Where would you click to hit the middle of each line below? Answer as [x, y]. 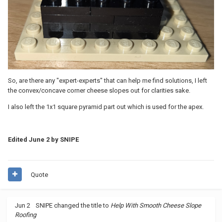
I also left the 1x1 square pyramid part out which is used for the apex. [106, 107]
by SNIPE [64, 140]
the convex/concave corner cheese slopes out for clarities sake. [99, 91]
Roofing [26, 215]
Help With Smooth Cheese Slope [156, 205]
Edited [18, 140]
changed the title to [82, 205]
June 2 [39, 140]
